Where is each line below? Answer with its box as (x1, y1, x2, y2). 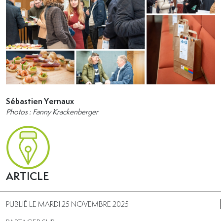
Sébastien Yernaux (6, 96, 74, 107)
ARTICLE (6, 169, 49, 184)
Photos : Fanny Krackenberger (6, 106, 98, 116)
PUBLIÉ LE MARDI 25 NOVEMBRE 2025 (6, 199, 129, 209)
